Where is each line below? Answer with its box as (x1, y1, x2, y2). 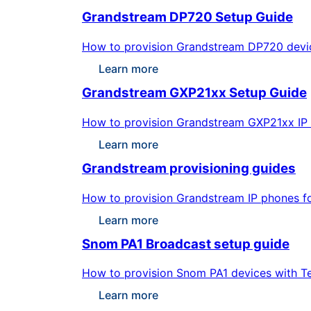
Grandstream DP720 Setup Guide (82, 9, 293, 26)
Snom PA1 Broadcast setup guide (82, 235, 289, 252)
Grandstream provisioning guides (82, 160, 296, 176)
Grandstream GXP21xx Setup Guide (82, 85, 307, 101)
